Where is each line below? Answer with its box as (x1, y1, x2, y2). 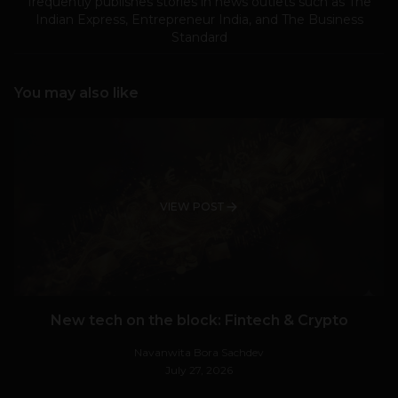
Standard (171, 29, 227, 46)
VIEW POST (159, 200, 225, 214)
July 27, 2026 (165, 363, 233, 378)
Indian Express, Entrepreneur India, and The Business (35, 12, 363, 28)
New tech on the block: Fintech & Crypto (50, 312, 348, 330)
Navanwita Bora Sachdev (134, 346, 264, 360)
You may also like (14, 84, 139, 102)
